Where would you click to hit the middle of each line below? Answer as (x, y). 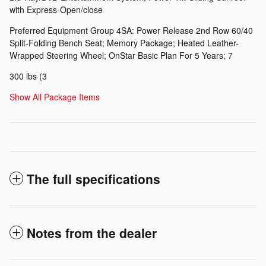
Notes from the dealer (92, 232)
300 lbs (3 (28, 76)
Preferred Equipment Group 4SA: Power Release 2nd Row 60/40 (131, 30)
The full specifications (94, 178)
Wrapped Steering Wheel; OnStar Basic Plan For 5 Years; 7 (121, 55)
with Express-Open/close (56, 9)
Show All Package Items (55, 96)
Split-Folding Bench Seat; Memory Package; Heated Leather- (124, 42)
